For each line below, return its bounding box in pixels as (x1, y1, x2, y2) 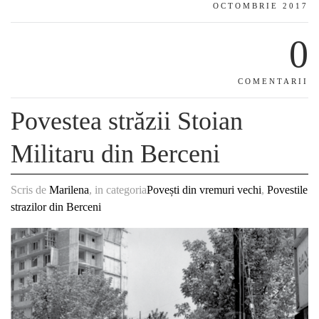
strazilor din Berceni (11, 201, 101, 214)
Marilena (49, 184, 89, 197)
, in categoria (89, 184, 147, 197)
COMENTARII (238, 77, 308, 86)
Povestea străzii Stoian (11, 107, 243, 136)
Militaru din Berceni (11, 140, 220, 169)
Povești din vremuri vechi (147, 184, 261, 197)
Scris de (11, 184, 49, 197)
